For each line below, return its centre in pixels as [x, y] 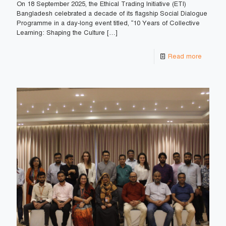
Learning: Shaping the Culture [61, 33]
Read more [185, 56]
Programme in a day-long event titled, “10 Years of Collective [108, 23]
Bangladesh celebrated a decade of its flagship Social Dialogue [112, 13]
